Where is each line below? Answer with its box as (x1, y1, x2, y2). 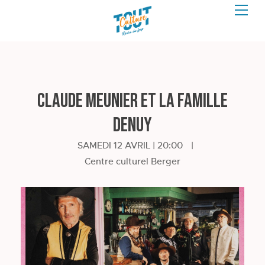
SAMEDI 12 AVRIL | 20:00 (77, 140, 183, 151)
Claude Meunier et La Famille (37, 89, 228, 113)
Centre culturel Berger (85, 156, 180, 167)
